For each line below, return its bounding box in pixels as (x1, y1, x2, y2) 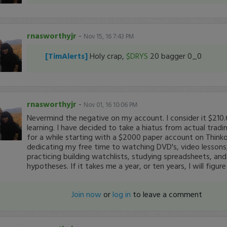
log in (112, 188, 131, 200)
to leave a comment (131, 188, 203, 200)
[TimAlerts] (45, 50, 90, 62)
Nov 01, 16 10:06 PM (83, 100, 138, 109)
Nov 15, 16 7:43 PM (83, 31, 134, 41)
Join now (71, 188, 102, 200)
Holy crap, (89, 50, 126, 62)
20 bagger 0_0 (147, 50, 202, 62)
